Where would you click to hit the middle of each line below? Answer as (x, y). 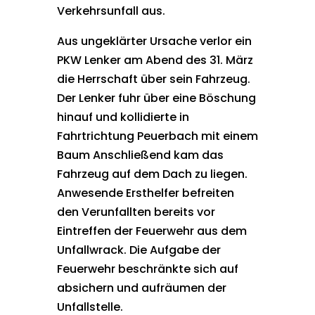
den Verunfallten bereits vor (136, 212)
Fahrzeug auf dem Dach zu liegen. (152, 174)
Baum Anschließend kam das (140, 155)
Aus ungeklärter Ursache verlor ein (154, 41)
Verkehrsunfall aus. (111, 11)
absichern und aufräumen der (141, 288)
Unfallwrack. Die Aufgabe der (139, 250)
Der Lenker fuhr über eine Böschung (156, 98)
